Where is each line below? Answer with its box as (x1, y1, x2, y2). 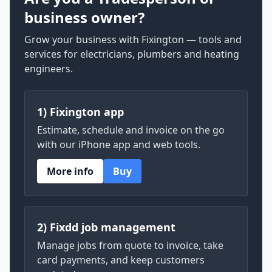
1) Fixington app (37, 104, 124, 119)
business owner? (24, 7, 144, 27)
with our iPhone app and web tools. (37, 138, 200, 151)
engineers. (24, 62, 73, 75)
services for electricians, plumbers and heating (24, 47, 239, 61)
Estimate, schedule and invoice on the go (37, 123, 225, 137)
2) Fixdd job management (37, 220, 175, 234)
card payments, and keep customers (37, 253, 205, 267)
